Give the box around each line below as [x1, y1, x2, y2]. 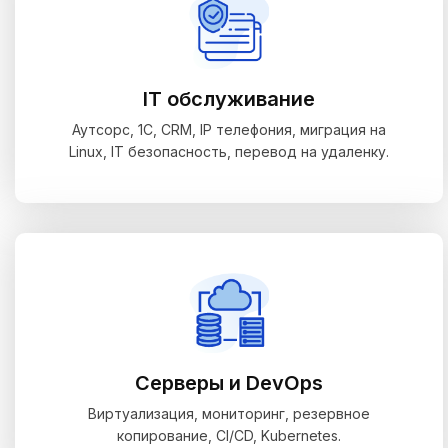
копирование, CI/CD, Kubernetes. [117, 427, 341, 444]
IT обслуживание [143, 87, 315, 111]
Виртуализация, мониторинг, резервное [88, 405, 370, 422]
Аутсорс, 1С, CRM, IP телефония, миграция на [72, 121, 386, 138]
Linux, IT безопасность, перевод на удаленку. [69, 143, 389, 160]
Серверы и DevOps [135, 371, 323, 395]
